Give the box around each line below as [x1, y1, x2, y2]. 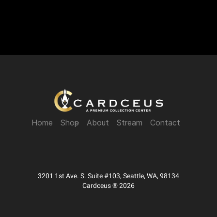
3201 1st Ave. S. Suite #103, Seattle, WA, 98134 [38, 171, 179, 180]
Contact [150, 118, 180, 127]
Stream [117, 118, 142, 127]
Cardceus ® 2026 [82, 181, 135, 189]
